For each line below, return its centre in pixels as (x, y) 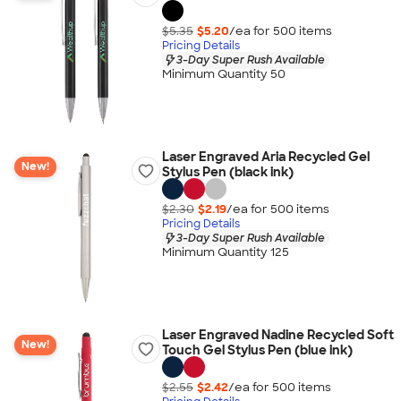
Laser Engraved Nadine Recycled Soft (277, 335)
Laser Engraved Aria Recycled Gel (265, 157)
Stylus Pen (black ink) (227, 172)
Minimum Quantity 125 (225, 252)
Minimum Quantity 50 (223, 74)
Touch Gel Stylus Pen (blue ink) (257, 350)
